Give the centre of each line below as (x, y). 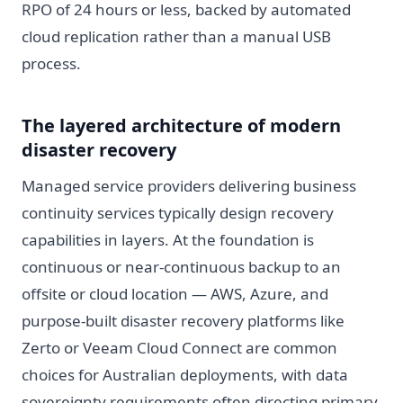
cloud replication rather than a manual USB (176, 36)
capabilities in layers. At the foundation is (168, 239)
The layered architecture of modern (181, 125)
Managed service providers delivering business (189, 185)
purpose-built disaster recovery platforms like (183, 320)
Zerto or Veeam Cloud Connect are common (179, 347)
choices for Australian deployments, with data (185, 374)
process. (51, 63)
